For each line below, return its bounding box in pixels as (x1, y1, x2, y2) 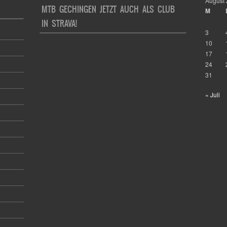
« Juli (205, 90, 220, 99)
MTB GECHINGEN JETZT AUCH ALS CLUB (42, 3, 175, 15)
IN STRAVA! (42, 17, 78, 29)
